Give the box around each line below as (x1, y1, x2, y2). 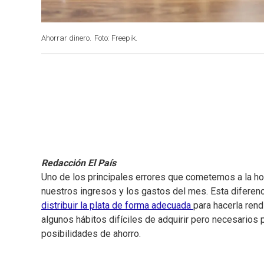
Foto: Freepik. (94, 34, 137, 42)
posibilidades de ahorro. (41, 228, 141, 240)
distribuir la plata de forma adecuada (41, 200, 193, 212)
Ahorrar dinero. (41, 34, 91, 42)
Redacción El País (41, 157, 116, 169)
